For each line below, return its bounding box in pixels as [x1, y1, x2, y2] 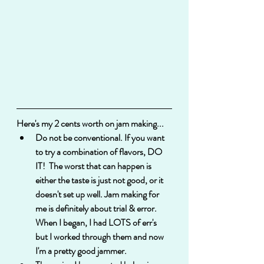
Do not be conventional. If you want [35, 130, 166, 144]
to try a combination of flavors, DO [35, 144, 164, 159]
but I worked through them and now [35, 229, 166, 243]
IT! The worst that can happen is [35, 159, 153, 173]
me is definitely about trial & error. [35, 201, 160, 215]
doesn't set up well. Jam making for [35, 187, 161, 201]
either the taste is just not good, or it [35, 173, 165, 187]
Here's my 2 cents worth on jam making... [16, 116, 164, 130]
